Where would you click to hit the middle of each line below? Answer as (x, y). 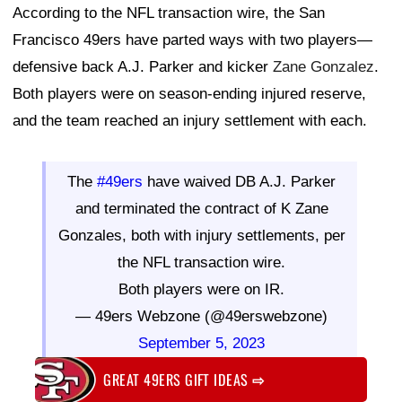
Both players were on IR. (201, 290)
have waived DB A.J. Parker (239, 182)
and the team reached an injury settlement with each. (190, 121)
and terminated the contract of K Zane (201, 209)
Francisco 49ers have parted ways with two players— (192, 40)
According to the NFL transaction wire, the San (169, 13)
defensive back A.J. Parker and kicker (143, 67)
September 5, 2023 (201, 344)
